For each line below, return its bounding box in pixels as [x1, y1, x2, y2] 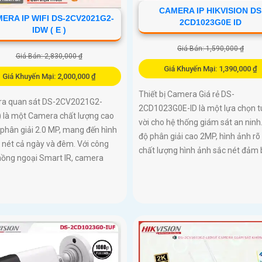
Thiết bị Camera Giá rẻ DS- [138, 89, 235, 99]
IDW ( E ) [32, 25, 66, 35]
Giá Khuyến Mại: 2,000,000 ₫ [2, 72, 96, 81]
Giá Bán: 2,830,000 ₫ [15, 52, 82, 61]
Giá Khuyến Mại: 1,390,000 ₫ [163, 64, 257, 74]
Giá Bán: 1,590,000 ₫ [177, 44, 244, 53]
